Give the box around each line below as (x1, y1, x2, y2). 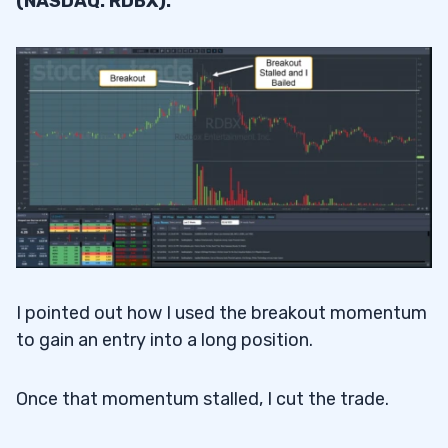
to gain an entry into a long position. (16, 328, 313, 351)
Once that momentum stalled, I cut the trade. (16, 387, 389, 410)
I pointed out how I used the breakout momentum (16, 301, 427, 324)
